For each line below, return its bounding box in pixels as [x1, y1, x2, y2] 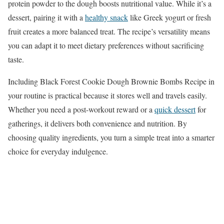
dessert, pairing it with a [8, 11, 85, 22]
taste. [8, 53, 24, 64]
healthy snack [85, 11, 128, 22]
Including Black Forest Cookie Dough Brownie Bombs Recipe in [8, 75, 214, 86]
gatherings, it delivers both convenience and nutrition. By [8, 117, 187, 128]
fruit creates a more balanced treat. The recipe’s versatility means [8, 25, 210, 36]
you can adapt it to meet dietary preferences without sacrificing [8, 39, 204, 50]
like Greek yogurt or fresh [128, 11, 211, 22]
